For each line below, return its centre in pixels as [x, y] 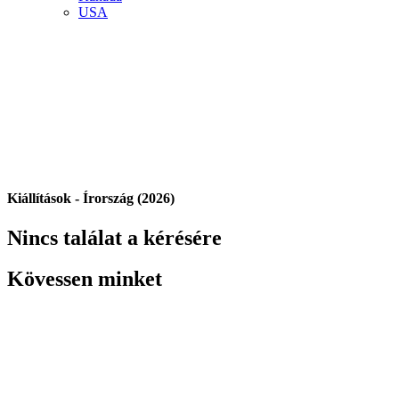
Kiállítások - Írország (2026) [91, 199]
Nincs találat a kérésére [114, 237]
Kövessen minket [85, 279]
